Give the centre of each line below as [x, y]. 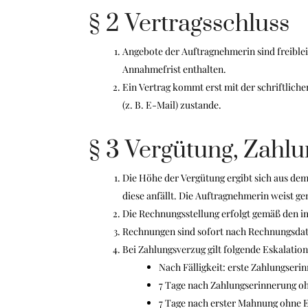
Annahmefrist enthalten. [174, 69]
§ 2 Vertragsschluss [189, 24]
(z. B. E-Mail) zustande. [172, 105]
